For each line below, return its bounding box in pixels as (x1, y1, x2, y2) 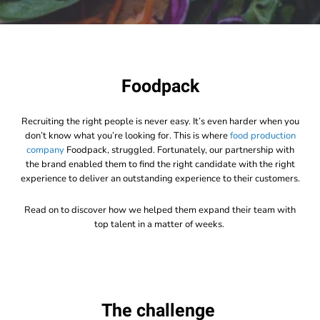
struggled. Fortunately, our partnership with (109, 144, 294, 156)
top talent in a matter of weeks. (94, 218, 226, 231)
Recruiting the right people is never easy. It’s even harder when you (21, 115, 299, 128)
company (26, 144, 66, 156)
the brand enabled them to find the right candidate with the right (25, 158, 295, 171)
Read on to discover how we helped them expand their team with (24, 204, 296, 216)
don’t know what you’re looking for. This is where (24, 129, 230, 142)
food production (229, 129, 296, 142)
